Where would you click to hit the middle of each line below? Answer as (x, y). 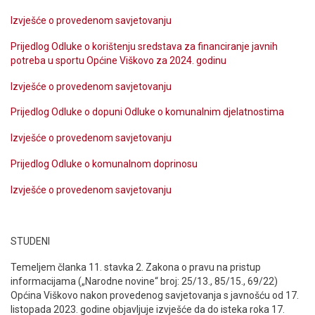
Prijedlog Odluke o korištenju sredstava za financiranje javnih (144, 46)
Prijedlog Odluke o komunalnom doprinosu (104, 163)
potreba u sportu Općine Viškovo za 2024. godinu (118, 60)
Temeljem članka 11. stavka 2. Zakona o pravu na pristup (136, 268)
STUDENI (30, 242)
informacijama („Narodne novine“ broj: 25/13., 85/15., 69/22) (144, 282)
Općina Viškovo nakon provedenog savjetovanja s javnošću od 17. (155, 296)
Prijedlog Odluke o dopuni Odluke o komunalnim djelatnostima (147, 112)
